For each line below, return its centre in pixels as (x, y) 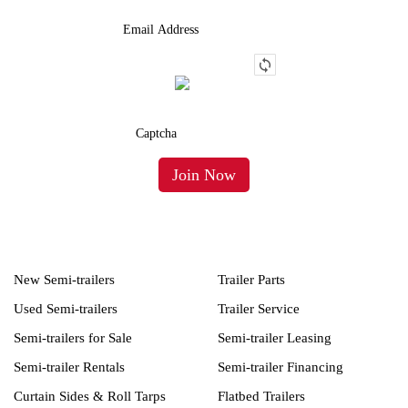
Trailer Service (259, 308)
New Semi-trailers (64, 279)
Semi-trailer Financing (280, 367)
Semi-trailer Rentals (69, 367)
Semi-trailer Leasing (275, 337)
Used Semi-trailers (66, 308)
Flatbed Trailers (261, 396)
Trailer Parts (251, 279)
